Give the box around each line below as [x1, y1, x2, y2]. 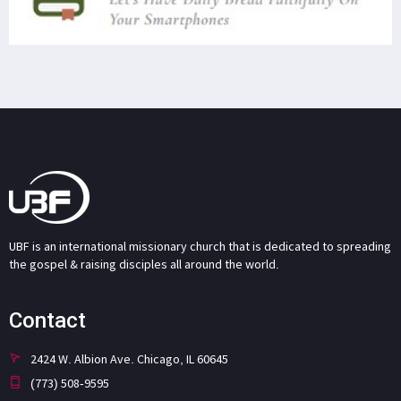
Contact [9, 308, 86, 334]
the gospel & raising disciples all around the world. [9, 256, 279, 273]
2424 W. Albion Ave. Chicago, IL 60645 [30, 351, 228, 368]
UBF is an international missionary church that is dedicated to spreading [9, 238, 391, 255]
